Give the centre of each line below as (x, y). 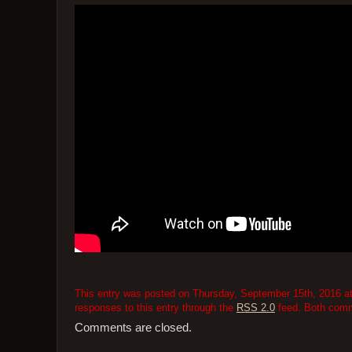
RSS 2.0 (255, 307)
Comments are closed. (133, 328)
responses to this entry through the (155, 307)
